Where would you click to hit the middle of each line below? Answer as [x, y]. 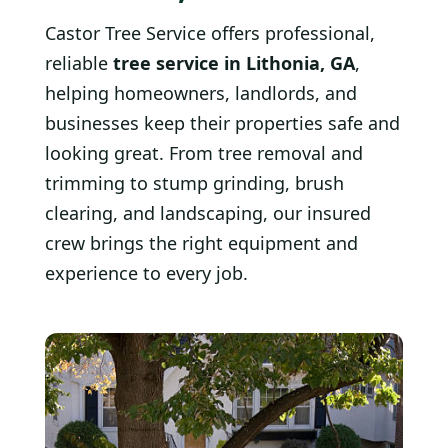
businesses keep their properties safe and [222, 122]
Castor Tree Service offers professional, [210, 32]
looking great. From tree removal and [204, 152]
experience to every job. [146, 272]
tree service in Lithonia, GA [234, 62]
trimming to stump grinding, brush [194, 182]
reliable [79, 62]
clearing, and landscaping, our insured [208, 212]
